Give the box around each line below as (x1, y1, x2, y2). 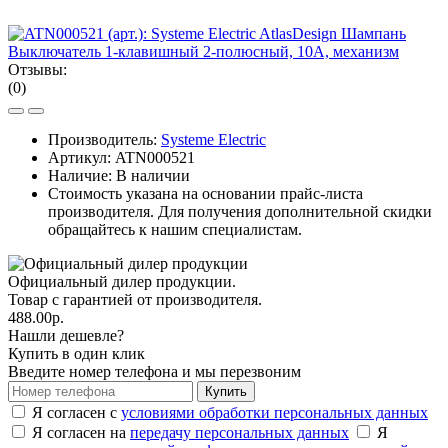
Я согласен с (32, 403, 121, 421)
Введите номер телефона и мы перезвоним (8, 362, 301, 380)
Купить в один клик (8, 344, 145, 362)
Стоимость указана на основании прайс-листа (48, 184, 363, 202)
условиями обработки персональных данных (121, 403, 428, 421)
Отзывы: (8, 60, 67, 78)
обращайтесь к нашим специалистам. (48, 220, 302, 238)
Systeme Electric (161, 130, 266, 148)
